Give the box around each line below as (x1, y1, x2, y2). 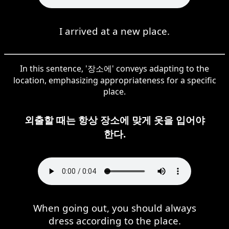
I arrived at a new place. (59, 24, 170, 37)
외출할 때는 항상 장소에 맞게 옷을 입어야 (24, 113, 205, 126)
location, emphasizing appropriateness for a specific (13, 74, 216, 86)
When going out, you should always (33, 201, 196, 214)
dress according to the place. (48, 214, 181, 227)
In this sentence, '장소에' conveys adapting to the (20, 62, 209, 74)
